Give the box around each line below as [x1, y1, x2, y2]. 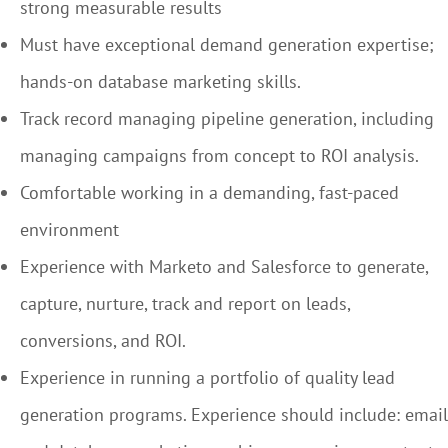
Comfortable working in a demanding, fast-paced [20, 181, 399, 204]
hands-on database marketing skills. [20, 70, 301, 93]
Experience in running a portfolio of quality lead [20, 366, 395, 389]
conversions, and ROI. [20, 329, 186, 352]
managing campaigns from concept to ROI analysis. [20, 144, 419, 167]
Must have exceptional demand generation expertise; [20, 33, 434, 56]
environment [20, 218, 119, 241]
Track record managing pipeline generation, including [20, 107, 434, 130]
